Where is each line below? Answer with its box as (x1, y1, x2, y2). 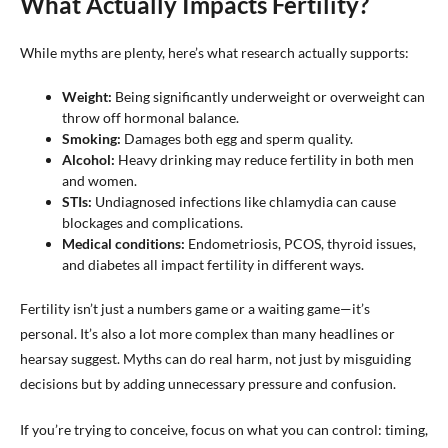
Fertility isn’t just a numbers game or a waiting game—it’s (20, 300, 370, 317)
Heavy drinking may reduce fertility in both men (115, 151, 414, 168)
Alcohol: (62, 151, 115, 168)
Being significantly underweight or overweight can (112, 88, 425, 105)
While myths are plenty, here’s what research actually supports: (20, 44, 409, 61)
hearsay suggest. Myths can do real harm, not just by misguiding (20, 350, 411, 367)
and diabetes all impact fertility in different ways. (62, 256, 364, 273)
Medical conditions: (62, 235, 185, 252)
